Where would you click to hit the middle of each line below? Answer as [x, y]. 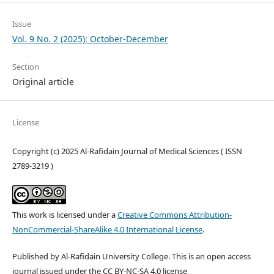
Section [25, 66]
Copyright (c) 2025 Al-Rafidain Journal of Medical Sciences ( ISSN [127, 151]
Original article [43, 81]
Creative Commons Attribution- [174, 214]
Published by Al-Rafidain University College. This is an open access [131, 256]
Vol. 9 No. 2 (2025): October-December [90, 39]
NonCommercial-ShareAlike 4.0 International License [107, 229]
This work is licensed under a [65, 214]
